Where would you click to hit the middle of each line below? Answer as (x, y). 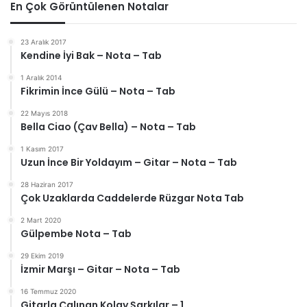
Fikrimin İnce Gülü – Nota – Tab (98, 91)
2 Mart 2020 (41, 220)
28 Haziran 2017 (47, 185)
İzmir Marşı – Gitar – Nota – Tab (100, 270)
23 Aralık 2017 (44, 42)
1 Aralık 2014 (41, 78)
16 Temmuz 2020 (48, 292)
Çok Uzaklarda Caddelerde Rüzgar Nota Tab (132, 198)
